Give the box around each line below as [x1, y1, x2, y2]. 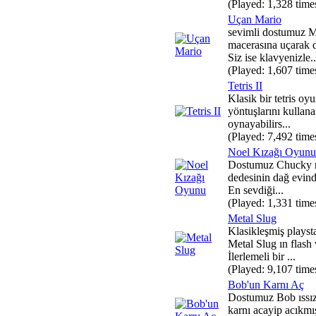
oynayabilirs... [228, 118, 291, 130]
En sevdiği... [228, 184, 284, 196]
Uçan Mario [228, 13, 281, 25]
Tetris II [228, 80, 262, 92]
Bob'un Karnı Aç [228, 279, 304, 291]
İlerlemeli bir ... [228, 250, 296, 262]
